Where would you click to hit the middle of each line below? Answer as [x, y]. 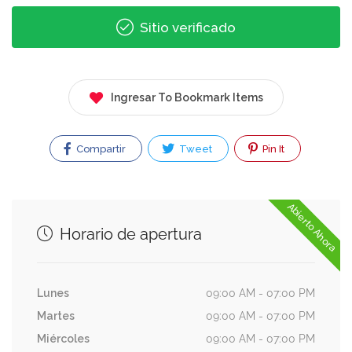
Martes [56, 315]
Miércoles [63, 338]
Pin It [272, 148]
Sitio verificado [186, 27]
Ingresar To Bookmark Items [187, 97]
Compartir [99, 148]
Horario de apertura [129, 234]
